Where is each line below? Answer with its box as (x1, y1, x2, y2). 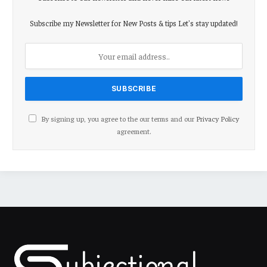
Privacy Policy (196, 114, 239, 124)
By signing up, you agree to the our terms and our (39, 114, 196, 124)
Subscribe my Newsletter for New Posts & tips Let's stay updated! (30, 18, 238, 29)
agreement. (117, 126, 151, 136)
